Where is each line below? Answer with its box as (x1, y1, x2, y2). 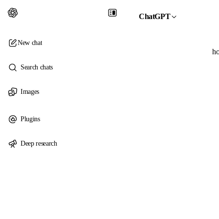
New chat (18, 39, 43, 46)
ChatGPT (139, 12, 171, 21)
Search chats (21, 64, 53, 71)
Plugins (21, 115, 40, 123)
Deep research (21, 140, 57, 147)
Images (21, 88, 39, 95)
